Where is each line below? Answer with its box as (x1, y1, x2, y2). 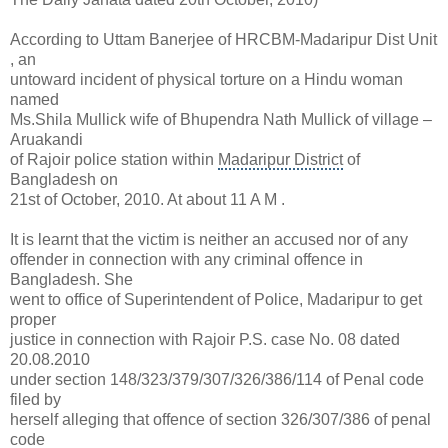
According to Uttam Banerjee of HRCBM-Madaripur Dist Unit (10, 31, 437, 49)
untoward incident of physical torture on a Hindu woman (10, 71, 403, 89)
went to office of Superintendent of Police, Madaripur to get (10, 291, 422, 309)
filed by (10, 391, 61, 409)
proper (10, 311, 56, 329)
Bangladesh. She (10, 271, 133, 289)
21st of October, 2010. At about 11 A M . (10, 191, 285, 209)
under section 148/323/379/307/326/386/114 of (10, 371, 343, 389)
